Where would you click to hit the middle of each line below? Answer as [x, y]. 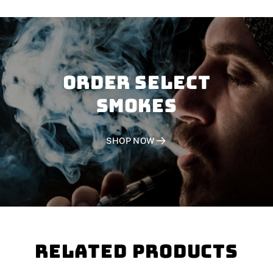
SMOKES [136, 106]
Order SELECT [136, 83]
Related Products [136, 251]
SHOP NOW [130, 141]
